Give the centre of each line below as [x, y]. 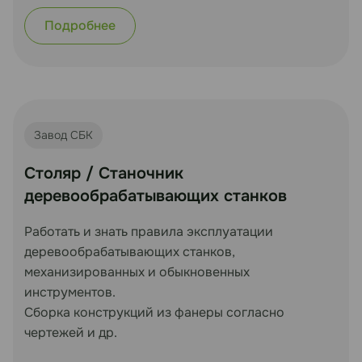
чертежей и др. [71, 332]
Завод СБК [63, 135]
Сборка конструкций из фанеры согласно [154, 312]
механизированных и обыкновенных [137, 271]
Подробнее [80, 25]
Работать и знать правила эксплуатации [149, 231]
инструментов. [70, 292]
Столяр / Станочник [104, 173]
